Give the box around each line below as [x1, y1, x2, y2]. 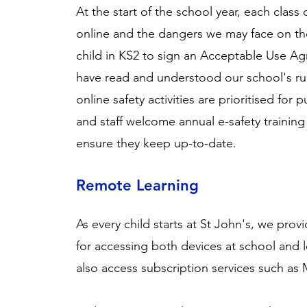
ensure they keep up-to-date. [76, 136, 237, 151]
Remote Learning [76, 176, 199, 195]
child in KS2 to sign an [76, 48, 201, 63]
